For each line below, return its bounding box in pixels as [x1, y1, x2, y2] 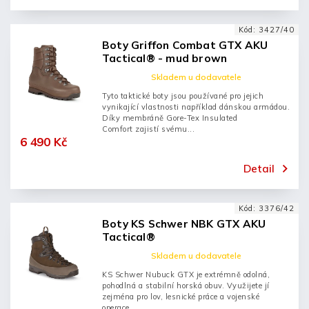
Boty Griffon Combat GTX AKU [102, 39, 268, 52]
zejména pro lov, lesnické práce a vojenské [102, 292, 259, 301]
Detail [243, 161, 275, 175]
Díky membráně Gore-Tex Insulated [102, 113, 237, 123]
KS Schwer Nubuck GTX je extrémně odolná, [102, 270, 270, 279]
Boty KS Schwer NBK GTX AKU [102, 217, 266, 230]
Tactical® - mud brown [102, 52, 228, 65]
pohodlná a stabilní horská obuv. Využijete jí [102, 281, 270, 290]
